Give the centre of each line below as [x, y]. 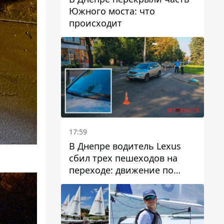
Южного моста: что [112, 11]
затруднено [94, 194]
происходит [95, 23]
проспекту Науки [106, 182]
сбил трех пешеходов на [123, 158]
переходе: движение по [121, 170]
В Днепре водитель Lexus [125, 146]
